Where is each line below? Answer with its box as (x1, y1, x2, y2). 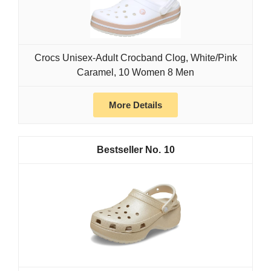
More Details (109, 99, 162, 110)
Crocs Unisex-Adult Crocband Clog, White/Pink (34, 52, 237, 63)
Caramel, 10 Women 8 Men (77, 67, 194, 77)
